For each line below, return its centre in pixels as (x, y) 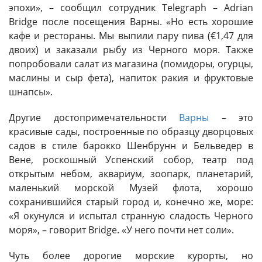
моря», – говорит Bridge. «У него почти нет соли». (121, 230)
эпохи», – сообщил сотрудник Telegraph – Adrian (131, 8)
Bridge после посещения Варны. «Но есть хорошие (131, 22)
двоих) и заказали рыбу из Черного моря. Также (131, 50)
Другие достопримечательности (94, 118)
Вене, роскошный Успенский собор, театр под (131, 160)
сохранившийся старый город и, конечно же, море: (131, 202)
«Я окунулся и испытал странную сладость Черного (131, 216)
